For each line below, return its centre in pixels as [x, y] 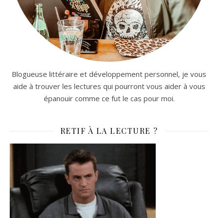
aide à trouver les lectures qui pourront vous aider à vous [109, 86]
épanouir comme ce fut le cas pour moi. [109, 98]
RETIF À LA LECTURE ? [109, 130]
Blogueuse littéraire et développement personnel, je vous [109, 74]
